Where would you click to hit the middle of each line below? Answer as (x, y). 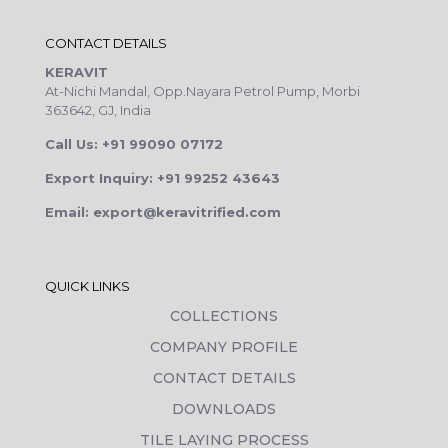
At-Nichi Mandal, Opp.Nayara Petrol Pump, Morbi (202, 91)
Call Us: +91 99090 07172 (134, 144)
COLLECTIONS (224, 316)
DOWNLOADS (224, 409)
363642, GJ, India (98, 110)
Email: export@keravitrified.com (163, 212)
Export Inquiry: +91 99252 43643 (162, 178)
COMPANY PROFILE (224, 347)
